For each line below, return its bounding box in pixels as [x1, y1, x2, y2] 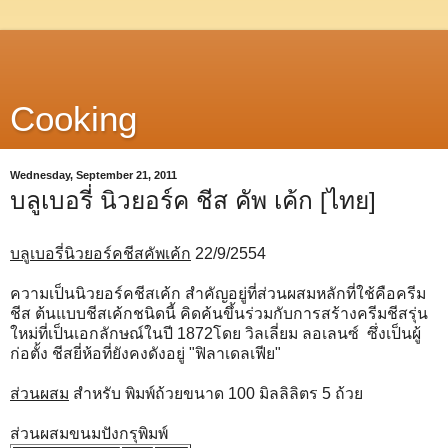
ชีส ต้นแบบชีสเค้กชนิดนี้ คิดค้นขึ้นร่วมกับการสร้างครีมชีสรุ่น [10, 304, 428, 322]
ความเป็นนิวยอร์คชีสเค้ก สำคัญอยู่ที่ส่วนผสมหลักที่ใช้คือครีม [10, 284, 426, 302]
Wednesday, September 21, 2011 [10, 169, 177, 181]
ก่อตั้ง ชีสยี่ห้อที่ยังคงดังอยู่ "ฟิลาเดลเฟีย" [10, 344, 281, 362]
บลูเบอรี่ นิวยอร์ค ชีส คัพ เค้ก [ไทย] [10, 187, 376, 214]
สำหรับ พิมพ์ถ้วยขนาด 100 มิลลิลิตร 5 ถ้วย [69, 384, 363, 402]
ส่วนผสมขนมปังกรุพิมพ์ [10, 424, 168, 442]
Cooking [10, 100, 137, 138]
